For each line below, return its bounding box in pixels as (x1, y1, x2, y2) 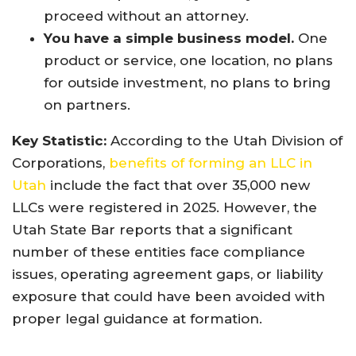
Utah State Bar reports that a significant (12, 222, 292, 238)
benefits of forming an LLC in (109, 155, 312, 171)
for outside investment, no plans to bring (44, 75, 331, 91)
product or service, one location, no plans (44, 52, 333, 68)
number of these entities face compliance (12, 244, 305, 260)
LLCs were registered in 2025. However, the (12, 199, 317, 215)
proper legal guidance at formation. (12, 311, 262, 327)
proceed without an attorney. (44, 8, 249, 24)
